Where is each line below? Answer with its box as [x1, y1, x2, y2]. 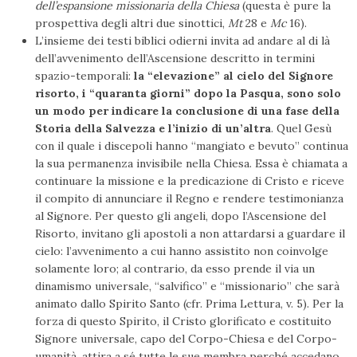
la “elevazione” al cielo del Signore [134, 69, 333, 84]
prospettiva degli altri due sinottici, [35, 16, 228, 31]
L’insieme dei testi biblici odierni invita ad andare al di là [35, 33, 330, 49]
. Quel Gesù [271, 121, 331, 136]
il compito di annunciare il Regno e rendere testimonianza [35, 191, 343, 206]
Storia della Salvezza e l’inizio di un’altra [35, 121, 271, 136]
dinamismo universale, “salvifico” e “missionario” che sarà [35, 279, 339, 294]
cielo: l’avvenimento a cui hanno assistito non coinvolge [35, 244, 328, 259]
